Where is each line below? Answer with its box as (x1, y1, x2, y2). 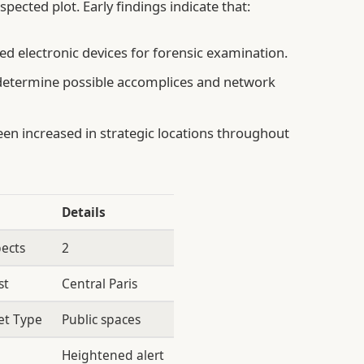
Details (61, 203, 106, 222)
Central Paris (61, 275, 137, 293)
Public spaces (61, 310, 141, 329)
